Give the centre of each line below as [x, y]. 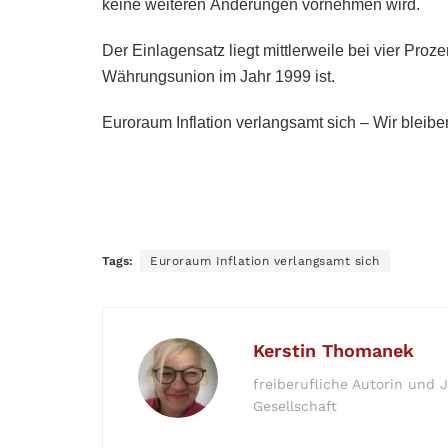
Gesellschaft [295, 405]
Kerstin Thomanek [333, 350]
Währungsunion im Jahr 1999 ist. [218, 76]
